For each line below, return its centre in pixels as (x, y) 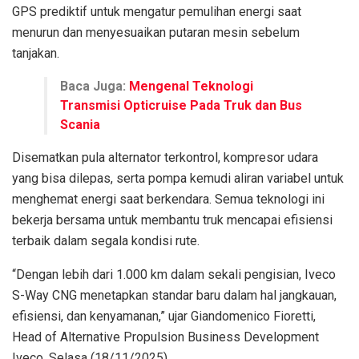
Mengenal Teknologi (191, 86)
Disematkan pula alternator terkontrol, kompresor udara (165, 157)
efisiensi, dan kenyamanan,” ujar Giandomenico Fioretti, (164, 316)
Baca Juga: (95, 86)
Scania (80, 124)
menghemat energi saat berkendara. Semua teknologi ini (168, 199)
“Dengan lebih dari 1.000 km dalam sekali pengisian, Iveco (174, 274)
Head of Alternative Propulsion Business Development (165, 337)
